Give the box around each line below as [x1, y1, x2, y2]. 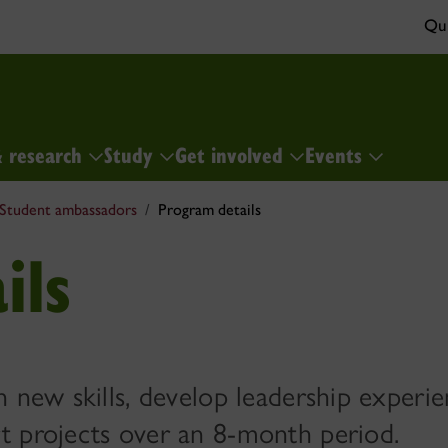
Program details [158, 200, 261, 219]
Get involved [175, 138, 289, 169]
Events [305, 138, 368, 169]
